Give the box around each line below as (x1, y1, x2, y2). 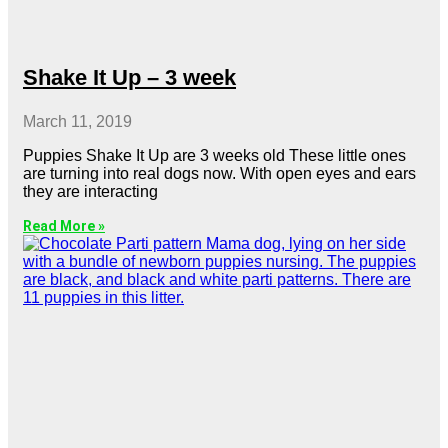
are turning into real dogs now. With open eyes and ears (23, 164, 416, 182)
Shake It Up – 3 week (23, 64, 236, 90)
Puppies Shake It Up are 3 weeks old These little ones (23, 146, 406, 164)
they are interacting (23, 182, 158, 200)
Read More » (23, 217, 105, 234)
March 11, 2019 (23, 112, 132, 130)
